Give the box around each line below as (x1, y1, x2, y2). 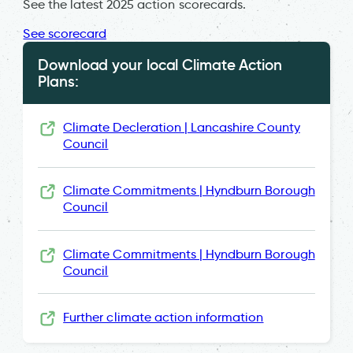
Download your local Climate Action (38, 54, 282, 74)
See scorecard (23, 25, 107, 41)
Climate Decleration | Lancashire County (63, 119, 300, 135)
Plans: (38, 71, 79, 91)
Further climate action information (63, 309, 264, 325)
